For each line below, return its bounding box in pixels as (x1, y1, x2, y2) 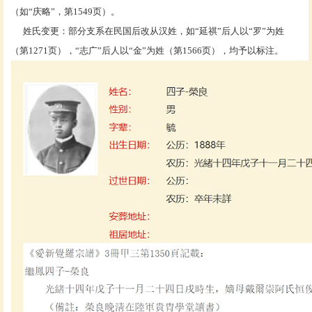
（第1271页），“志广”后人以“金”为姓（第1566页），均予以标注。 (10, 45, 283, 56)
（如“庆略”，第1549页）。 (10, 6, 120, 17)
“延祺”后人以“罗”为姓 (195, 25, 284, 36)
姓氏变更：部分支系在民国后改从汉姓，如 (10, 25, 195, 36)
